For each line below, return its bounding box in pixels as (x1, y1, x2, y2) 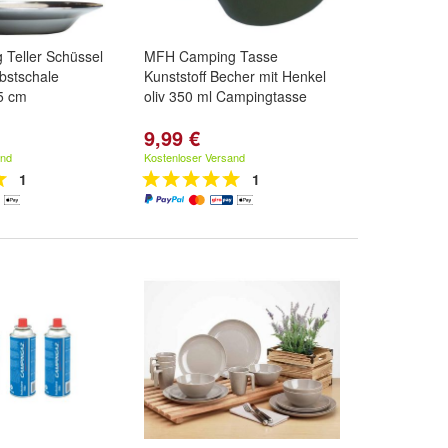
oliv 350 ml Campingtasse (144, 86, 307, 106)
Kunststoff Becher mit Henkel (144, 66, 326, 86)
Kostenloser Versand (144, 149, 245, 165)
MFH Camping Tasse (144, 46, 278, 66)
